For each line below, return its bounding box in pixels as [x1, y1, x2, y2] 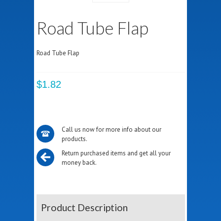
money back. [61, 158, 97, 167]
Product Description [41, 201, 128, 213]
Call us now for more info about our [61, 125, 161, 134]
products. [61, 134, 87, 143]
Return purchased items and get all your [61, 148, 171, 157]
